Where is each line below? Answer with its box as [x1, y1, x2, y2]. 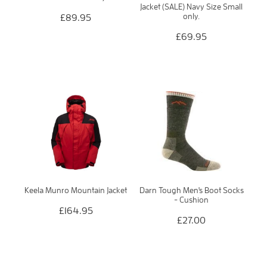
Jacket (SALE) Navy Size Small [140, 2, 243, 12]
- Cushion [174, 194, 209, 204]
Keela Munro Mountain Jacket [24, 185, 127, 195]
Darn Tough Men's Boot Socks [139, 185, 244, 195]
